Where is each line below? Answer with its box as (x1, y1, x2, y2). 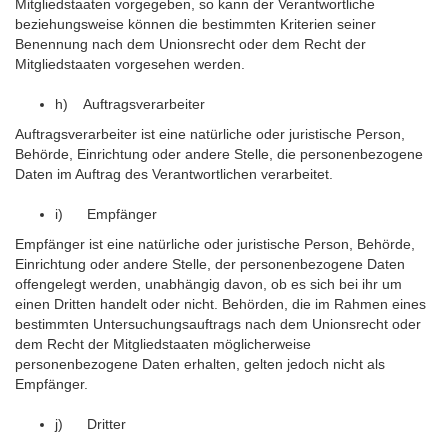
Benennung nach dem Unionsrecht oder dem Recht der (15, 36, 366, 52)
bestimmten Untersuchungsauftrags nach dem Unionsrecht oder (15, 316, 421, 332)
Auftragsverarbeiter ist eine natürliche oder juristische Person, (15, 126, 405, 142)
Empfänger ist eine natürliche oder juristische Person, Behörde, (15, 236, 415, 252)
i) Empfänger (55, 206, 157, 222)
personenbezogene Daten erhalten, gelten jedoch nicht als (15, 356, 385, 372)
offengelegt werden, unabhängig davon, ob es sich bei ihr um (15, 276, 402, 292)
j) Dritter (55, 416, 126, 432)
